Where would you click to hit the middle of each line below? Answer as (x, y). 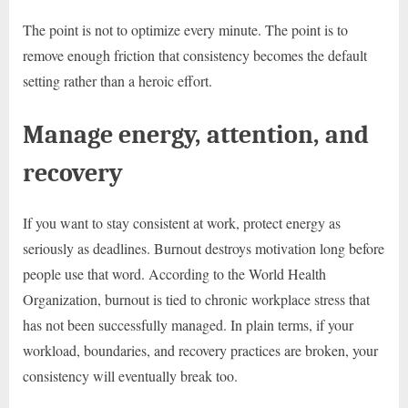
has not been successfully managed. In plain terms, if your (188, 325)
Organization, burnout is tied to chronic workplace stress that (196, 300)
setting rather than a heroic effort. (117, 80)
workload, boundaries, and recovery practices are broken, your (200, 351)
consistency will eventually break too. (130, 376)
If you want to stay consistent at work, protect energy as (182, 223)
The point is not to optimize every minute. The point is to (185, 29)
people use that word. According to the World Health (174, 274)
